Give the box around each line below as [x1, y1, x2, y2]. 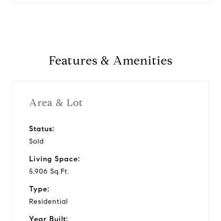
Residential [29, 197, 68, 206]
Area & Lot [29, 96, 83, 109]
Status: [29, 124, 54, 133]
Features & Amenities [48, 53, 173, 68]
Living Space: [29, 154, 80, 163]
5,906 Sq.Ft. [29, 167, 70, 176]
